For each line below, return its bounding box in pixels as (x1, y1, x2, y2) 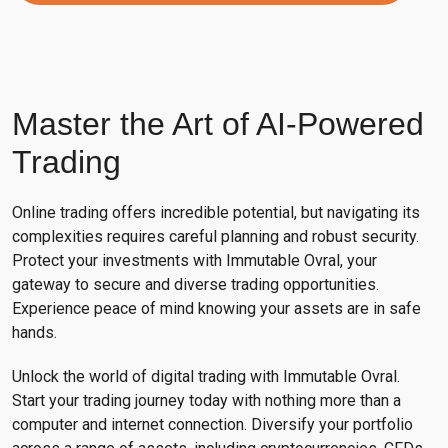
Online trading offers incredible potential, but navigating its (12, 202, 420, 222)
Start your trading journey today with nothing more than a (12, 390, 401, 410)
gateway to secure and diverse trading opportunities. (12, 274, 379, 294)
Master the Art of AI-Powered (12, 105, 424, 142)
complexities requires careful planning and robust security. (12, 226, 419, 246)
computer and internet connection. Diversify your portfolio (12, 414, 413, 434)
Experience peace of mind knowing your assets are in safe (12, 298, 421, 318)
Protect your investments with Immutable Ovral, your (12, 250, 377, 270)
